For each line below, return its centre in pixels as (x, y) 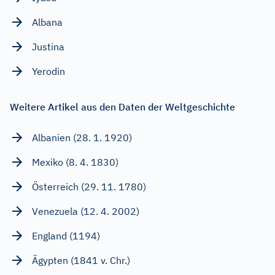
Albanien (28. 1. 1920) (82, 138)
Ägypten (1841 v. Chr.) (81, 261)
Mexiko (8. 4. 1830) (75, 162)
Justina (48, 47)
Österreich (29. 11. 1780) (89, 187)
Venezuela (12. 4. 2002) (86, 211)
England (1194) (66, 236)
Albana (47, 22)
